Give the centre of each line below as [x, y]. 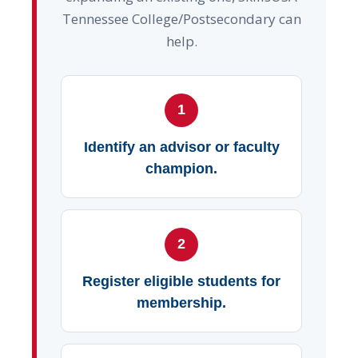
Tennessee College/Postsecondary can [181, 18]
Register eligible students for [181, 281]
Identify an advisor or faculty [181, 147]
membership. [181, 302]
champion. [181, 168]
